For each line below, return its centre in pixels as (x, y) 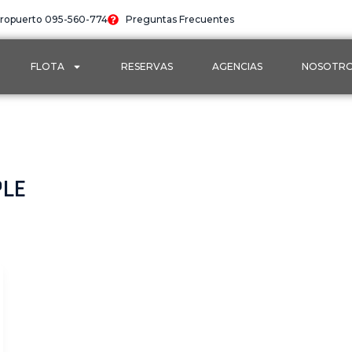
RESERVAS (147, 66)
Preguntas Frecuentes (180, 19)
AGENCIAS (237, 66)
